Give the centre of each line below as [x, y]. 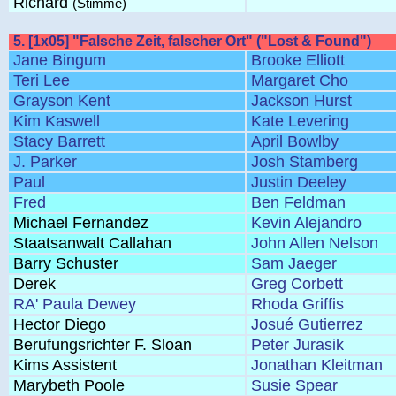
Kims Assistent [65, 365]
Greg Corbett [297, 284]
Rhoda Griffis [297, 304]
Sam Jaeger [294, 263]
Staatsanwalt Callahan [92, 243]
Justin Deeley [299, 182]
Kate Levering [300, 121]
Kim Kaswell [57, 121]
